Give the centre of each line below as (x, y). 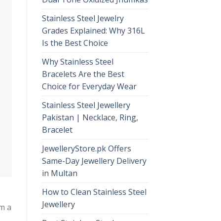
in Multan (59, 173)
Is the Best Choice (75, 43)
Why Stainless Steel (77, 61)
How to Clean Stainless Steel (94, 192)
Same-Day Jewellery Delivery (94, 161)
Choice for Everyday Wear (89, 86)
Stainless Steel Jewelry (83, 18)
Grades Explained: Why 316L (93, 30)
